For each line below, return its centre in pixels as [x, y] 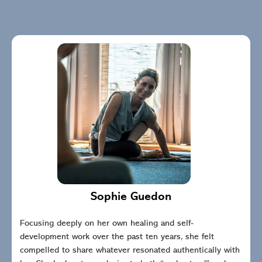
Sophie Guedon [131, 197]
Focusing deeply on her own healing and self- [107, 223]
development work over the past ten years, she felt [117, 237]
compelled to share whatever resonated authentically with [130, 250]
